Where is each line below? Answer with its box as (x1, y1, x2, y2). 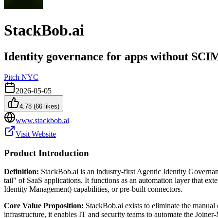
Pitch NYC (4, 73, 38, 81)
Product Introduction (4, 147, 89, 158)
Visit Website (16, 129, 56, 138)
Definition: (4, 167, 39, 176)
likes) (42, 102, 59, 110)
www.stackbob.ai (16, 116, 69, 125)
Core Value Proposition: (4, 201, 84, 210)
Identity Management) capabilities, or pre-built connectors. (4, 185, 182, 194)
